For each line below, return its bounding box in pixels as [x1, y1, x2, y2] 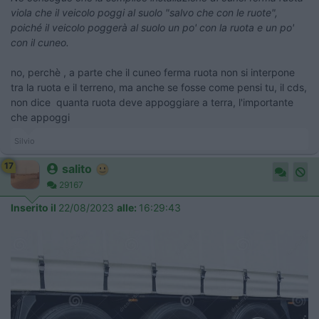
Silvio [14, 135, 35, 146]
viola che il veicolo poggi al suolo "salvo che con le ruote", [11, 6, 278, 19]
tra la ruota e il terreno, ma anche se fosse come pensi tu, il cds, [11, 80, 307, 93]
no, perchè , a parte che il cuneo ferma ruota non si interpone [11, 66, 295, 78]
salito [62, 161, 92, 176]
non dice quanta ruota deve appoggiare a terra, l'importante [11, 95, 293, 108]
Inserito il [11, 201, 58, 214]
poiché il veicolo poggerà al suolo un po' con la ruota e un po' [11, 21, 294, 33]
